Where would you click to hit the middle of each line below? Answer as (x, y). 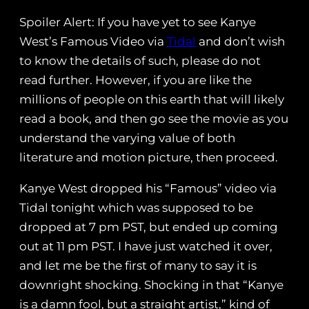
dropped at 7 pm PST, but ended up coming (149, 227)
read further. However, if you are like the (136, 80)
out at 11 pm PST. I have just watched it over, (146, 247)
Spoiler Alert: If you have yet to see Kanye (138, 22)
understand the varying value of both (127, 138)
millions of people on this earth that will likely (152, 100)
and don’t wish (240, 42)
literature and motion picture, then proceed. (149, 158)
